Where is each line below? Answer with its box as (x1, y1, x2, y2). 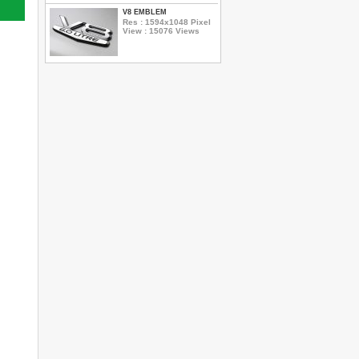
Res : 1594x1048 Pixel (123, 17, 211, 26)
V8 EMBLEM (123, 8, 167, 16)
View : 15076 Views (123, 26, 200, 35)
